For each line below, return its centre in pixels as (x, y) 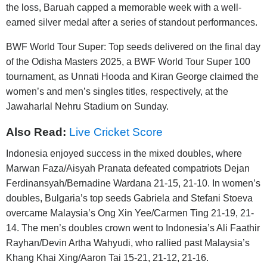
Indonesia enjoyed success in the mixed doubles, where (124, 153)
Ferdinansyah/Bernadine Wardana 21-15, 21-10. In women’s (133, 183)
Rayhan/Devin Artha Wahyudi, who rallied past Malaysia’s (128, 243)
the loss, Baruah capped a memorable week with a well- (124, 7)
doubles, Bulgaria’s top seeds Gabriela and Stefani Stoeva (129, 198)
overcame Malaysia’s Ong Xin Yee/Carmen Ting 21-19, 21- (130, 213)
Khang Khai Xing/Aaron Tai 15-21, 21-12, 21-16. (107, 257)
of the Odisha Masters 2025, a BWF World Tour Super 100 (128, 61)
